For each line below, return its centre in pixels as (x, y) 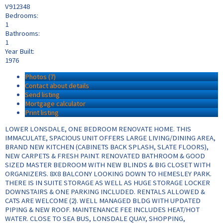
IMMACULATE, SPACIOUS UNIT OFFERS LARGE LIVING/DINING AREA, (110, 138)
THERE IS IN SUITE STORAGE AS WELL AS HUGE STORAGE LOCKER (108, 182)
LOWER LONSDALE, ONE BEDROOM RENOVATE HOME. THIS (98, 129)
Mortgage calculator (55, 104)
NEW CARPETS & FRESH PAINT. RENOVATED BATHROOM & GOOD (105, 156)
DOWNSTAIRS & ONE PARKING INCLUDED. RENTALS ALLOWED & (105, 191)
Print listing (42, 113)
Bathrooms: (22, 34)
